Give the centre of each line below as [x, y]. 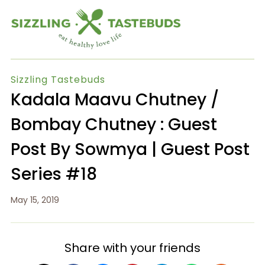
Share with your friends [132, 248]
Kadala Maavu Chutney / [114, 99]
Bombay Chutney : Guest [114, 124]
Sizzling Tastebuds [58, 79]
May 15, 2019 [35, 200]
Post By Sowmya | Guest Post [130, 149]
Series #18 [54, 174]
